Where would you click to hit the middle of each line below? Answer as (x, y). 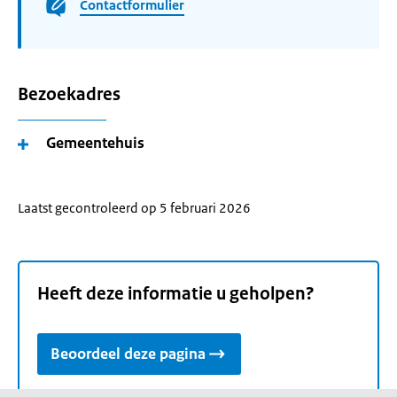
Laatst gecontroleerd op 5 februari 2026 (134, 208)
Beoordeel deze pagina (128, 354)
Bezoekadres (69, 94)
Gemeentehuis (95, 143)
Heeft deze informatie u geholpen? (176, 294)
